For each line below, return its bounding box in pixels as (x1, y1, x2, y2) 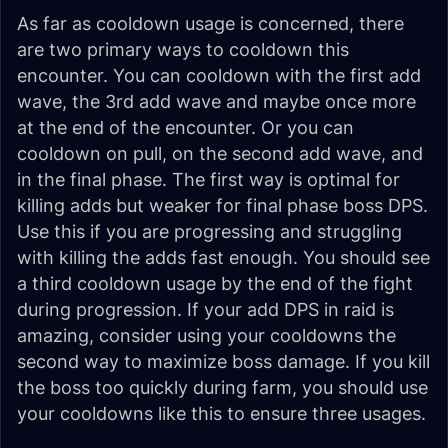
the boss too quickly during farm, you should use (17, 377, 428, 398)
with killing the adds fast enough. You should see (17, 247, 430, 268)
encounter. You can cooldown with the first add (17, 65, 421, 86)
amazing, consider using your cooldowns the (17, 325, 396, 346)
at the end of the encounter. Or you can (17, 117, 354, 138)
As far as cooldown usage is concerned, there (17, 13, 404, 34)
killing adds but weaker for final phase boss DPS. (17, 195, 428, 216)
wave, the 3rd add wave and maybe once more (17, 91, 416, 112)
